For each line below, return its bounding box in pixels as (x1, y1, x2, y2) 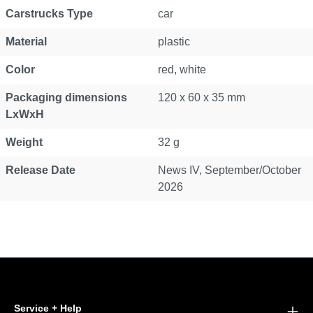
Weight (6, 136, 43, 148)
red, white (158, 64, 206, 75)
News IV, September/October (158, 164, 301, 176)
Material (6, 36, 47, 48)
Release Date (6, 164, 75, 176)
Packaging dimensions (6, 92, 127, 103)
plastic (158, 36, 190, 48)
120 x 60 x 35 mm (158, 92, 245, 103)
